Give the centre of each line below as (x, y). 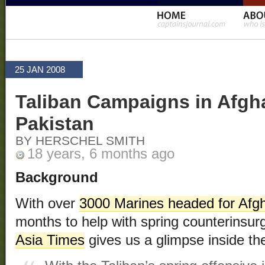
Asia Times (50, 240)
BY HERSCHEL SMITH (80, 141)
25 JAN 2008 (40, 70)
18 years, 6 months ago (101, 154)
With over (47, 204)
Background (57, 178)
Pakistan (55, 124)
